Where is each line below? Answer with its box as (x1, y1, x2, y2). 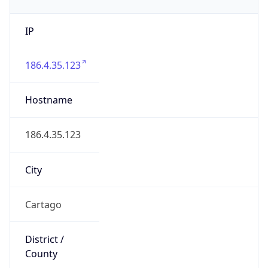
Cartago (25, 187, 62, 200)
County (25, 236, 57, 250)
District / (25, 222, 64, 236)
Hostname (25, 83, 72, 96)
